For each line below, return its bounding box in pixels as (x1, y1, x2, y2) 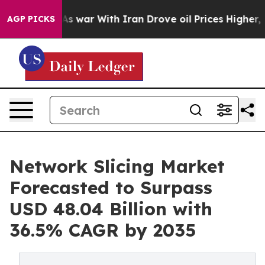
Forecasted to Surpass (9, 176, 212, 199)
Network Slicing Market (9, 155, 225, 177)
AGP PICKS (7, 14, 55, 24)
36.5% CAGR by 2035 (9, 219, 196, 241)
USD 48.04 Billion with (9, 198, 212, 220)
